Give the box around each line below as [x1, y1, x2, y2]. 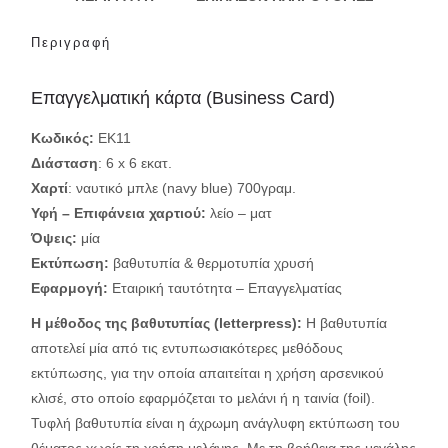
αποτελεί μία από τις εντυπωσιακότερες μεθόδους [31, 339, 343, 356]
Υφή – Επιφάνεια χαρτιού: [31, 204, 206, 221]
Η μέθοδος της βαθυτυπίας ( [31, 314, 219, 331]
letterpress [219, 314, 292, 331]
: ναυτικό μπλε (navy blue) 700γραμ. [68, 179, 296, 196]
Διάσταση [31, 154, 98, 171]
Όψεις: [31, 229, 81, 246]
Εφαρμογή [31, 279, 103, 296]
